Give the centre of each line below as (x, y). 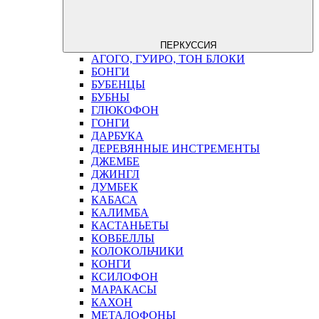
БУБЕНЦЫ (118, 84)
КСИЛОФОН (125, 276)
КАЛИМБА (120, 212)
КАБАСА (114, 199)
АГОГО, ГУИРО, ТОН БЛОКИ (168, 58)
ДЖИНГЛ (115, 174)
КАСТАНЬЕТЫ (130, 225)
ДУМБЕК (115, 187)
